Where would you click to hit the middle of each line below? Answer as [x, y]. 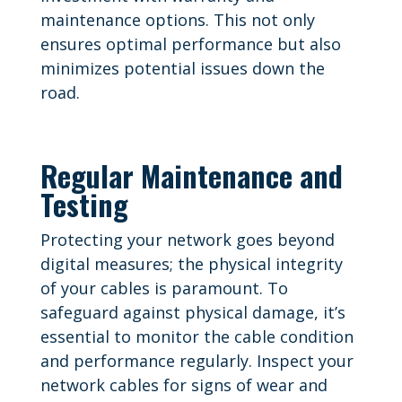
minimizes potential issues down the [182, 68]
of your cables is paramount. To [164, 288]
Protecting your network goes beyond [187, 239]
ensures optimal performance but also [190, 44]
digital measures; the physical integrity [191, 263]
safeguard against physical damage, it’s [192, 312]
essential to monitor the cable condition [197, 336]
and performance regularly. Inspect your [197, 360]
